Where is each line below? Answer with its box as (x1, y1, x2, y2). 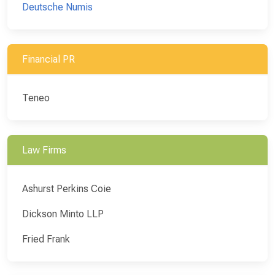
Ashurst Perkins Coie (22, 182, 111, 195)
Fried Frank (22, 233, 70, 245)
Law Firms (22, 144, 66, 156)
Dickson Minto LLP (22, 207, 104, 220)
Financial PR (22, 53, 75, 65)
